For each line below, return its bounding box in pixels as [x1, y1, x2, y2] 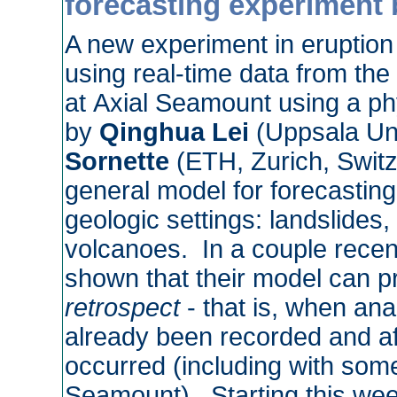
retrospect [65, 292, 181, 322]
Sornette [65, 146, 170, 175]
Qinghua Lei [99, 117, 250, 146]
